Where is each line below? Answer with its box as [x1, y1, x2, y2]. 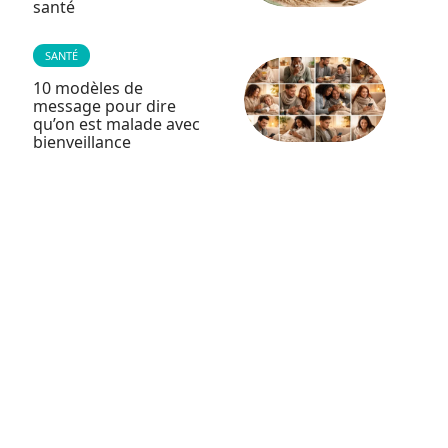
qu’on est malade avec [32, 113, 200, 135]
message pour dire [32, 95, 176, 117]
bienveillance [32, 131, 131, 153]
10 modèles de [32, 77, 143, 99]
